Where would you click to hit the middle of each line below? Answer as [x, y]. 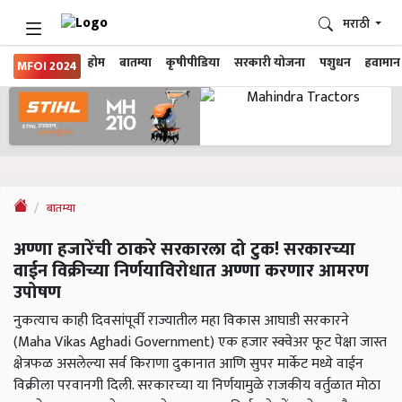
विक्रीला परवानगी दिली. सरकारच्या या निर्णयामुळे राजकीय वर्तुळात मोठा [197, 386]
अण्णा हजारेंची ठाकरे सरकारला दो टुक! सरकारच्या [184, 250]
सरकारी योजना [270, 63]
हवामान [383, 63]
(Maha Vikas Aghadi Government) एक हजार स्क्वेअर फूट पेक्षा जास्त [200, 343]
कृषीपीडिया [193, 63]
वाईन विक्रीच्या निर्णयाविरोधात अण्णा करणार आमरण [191, 271]
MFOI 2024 [47, 66]
